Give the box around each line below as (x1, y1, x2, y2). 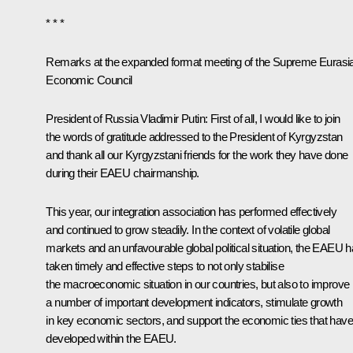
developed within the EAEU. (46, 331, 176, 345)
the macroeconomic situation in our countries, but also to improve (46, 277, 350, 291)
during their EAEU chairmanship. (46, 165, 199, 180)
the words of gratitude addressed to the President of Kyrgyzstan (46, 129, 343, 143)
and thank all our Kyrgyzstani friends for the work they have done (46, 147, 348, 162)
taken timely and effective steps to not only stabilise (46, 258, 284, 273)
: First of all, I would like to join (205, 111, 340, 125)
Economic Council (46, 72, 132, 87)
